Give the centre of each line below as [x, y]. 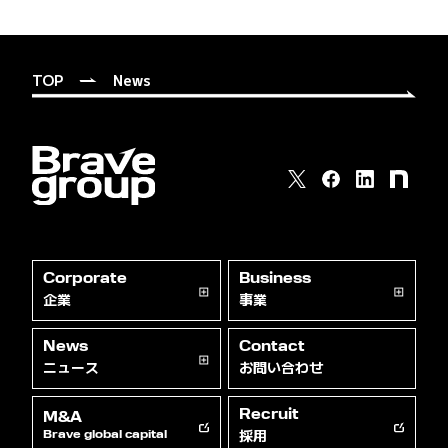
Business [274, 280]
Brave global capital [105, 436]
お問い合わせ [280, 367]
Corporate [85, 280]
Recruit [268, 416]
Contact [271, 348]
